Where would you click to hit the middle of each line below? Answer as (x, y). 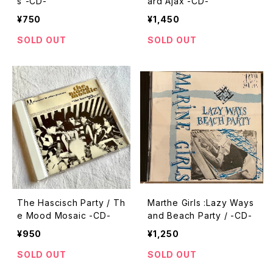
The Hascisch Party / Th (71, 203)
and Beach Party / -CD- (200, 215)
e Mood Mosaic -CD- (64, 215)
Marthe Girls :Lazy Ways (201, 203)
